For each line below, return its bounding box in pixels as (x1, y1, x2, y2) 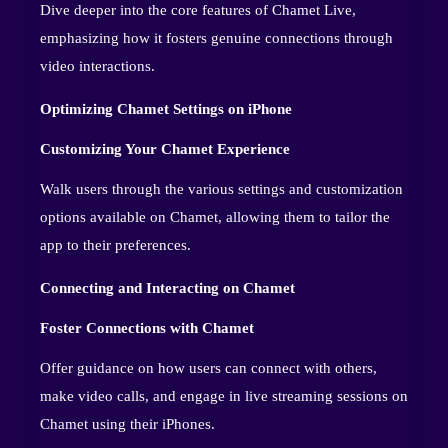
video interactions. (40, 57, 155, 74)
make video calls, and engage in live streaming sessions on (40, 387, 408, 404)
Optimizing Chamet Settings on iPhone (40, 100, 292, 117)
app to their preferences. (40, 236, 191, 253)
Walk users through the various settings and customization (40, 180, 403, 197)
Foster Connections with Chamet (40, 319, 254, 336)
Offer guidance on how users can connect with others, (40, 359, 377, 376)
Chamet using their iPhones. (40, 415, 215, 432)
